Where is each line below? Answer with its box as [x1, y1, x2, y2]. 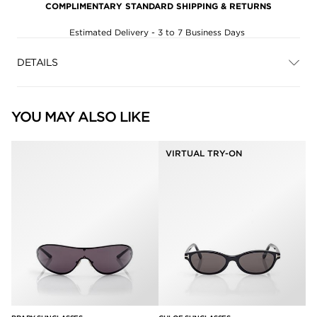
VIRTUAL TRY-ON [166, 148, 242, 159]
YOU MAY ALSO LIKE [11, 108, 149, 126]
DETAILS [17, 56, 58, 68]
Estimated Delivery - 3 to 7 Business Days [69, 27, 248, 38]
